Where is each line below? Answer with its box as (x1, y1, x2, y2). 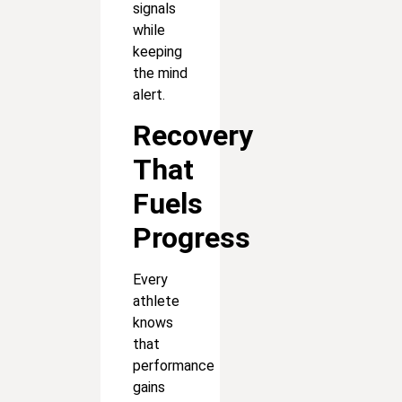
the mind (133, 64, 188, 82)
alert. (133, 85, 165, 103)
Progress (133, 221, 250, 256)
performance (133, 357, 214, 375)
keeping (133, 42, 182, 60)
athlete (133, 293, 179, 310)
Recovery (133, 118, 253, 153)
